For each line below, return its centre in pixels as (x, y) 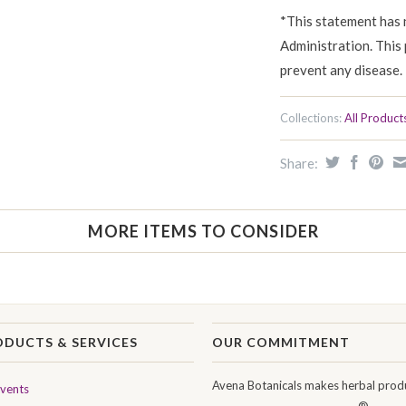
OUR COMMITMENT (281, 342)
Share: (300, 163)
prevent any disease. (341, 70)
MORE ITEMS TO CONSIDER (203, 231)
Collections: (311, 118)
